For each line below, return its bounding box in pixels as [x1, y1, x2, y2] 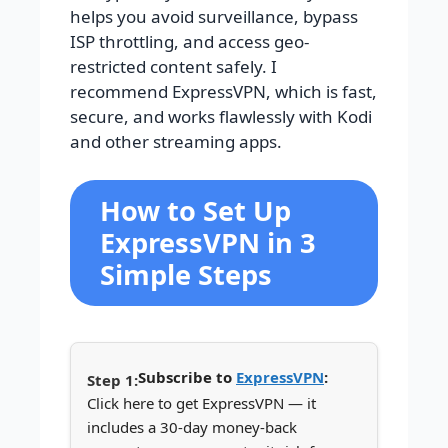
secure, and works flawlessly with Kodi [70, 105, 372, 128]
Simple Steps [100, 255, 272, 293]
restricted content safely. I [70, 55, 277, 78]
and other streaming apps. [70, 130, 282, 153]
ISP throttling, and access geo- [70, 30, 309, 53]
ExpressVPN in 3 [100, 223, 316, 261]
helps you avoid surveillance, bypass [70, 5, 358, 28]
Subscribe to [138, 366, 236, 387]
